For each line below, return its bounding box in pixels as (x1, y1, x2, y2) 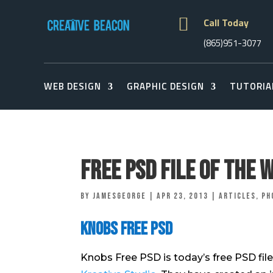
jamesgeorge (93, 190, 146, 201)
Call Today (204, 15, 249, 30)
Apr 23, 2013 (157, 190, 208, 201)
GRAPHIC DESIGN (127, 79, 204, 93)
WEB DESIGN (44, 79, 101, 93)
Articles (219, 190, 256, 201)
